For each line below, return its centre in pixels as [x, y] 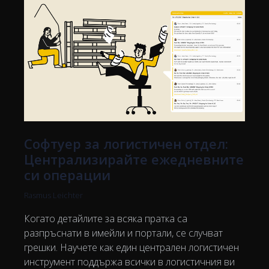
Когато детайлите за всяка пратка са [106, 219]
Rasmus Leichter [53, 195]
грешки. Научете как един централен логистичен [131, 248]
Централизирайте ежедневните [134, 159]
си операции [67, 175]
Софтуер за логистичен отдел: [126, 144]
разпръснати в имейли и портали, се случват [123, 233]
